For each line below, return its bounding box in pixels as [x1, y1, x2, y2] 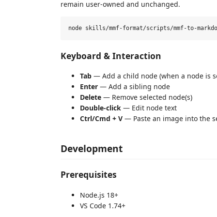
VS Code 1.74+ [80, 201, 125, 210]
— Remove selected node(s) [101, 93, 192, 102]
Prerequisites [61, 169, 117, 180]
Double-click [80, 103, 121, 112]
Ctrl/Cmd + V [80, 114, 123, 123]
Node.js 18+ [80, 190, 118, 200]
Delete [80, 93, 101, 102]
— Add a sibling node [98, 82, 170, 91]
